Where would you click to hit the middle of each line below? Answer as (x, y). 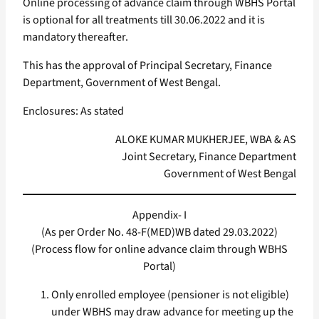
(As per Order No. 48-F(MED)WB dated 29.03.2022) (159, 232)
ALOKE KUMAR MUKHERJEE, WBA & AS (206, 140)
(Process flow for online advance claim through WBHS (159, 250)
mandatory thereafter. (75, 37)
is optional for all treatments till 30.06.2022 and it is (144, 20)
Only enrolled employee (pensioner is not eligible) (170, 295)
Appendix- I (159, 215)
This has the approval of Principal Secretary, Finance (147, 66)
